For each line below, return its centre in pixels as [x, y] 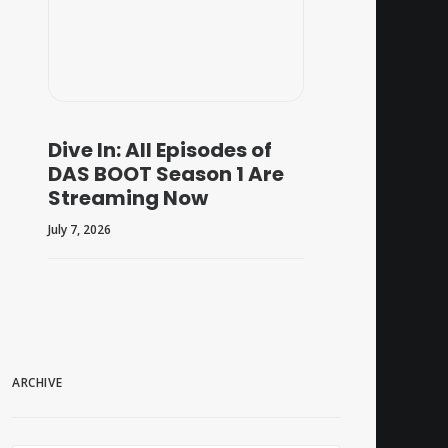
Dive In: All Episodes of [160, 150]
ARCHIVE [37, 383]
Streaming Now [128, 198]
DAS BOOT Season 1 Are [166, 174]
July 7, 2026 [79, 230]
